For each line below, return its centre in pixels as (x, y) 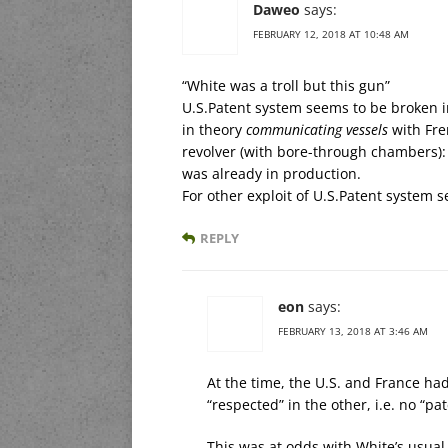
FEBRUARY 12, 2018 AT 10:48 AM (331, 33)
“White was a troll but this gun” (286, 85)
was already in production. (271, 173)
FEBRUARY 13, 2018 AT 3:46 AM (353, 330)
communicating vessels (317, 129)
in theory (214, 129)
